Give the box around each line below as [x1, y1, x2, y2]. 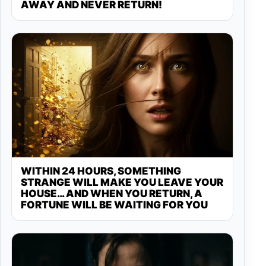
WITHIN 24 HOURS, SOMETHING [21, 165, 181, 178]
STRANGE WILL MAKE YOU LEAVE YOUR [21, 176, 223, 189]
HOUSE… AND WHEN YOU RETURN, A [21, 188, 202, 200]
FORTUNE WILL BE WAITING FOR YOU [21, 199, 208, 211]
